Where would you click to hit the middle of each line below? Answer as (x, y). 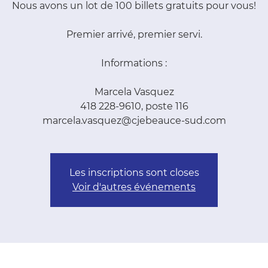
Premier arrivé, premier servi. (134, 34)
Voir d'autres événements (134, 187)
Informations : (134, 63)
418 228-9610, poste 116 (134, 106)
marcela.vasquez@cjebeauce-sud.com (134, 121)
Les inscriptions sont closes (134, 173)
